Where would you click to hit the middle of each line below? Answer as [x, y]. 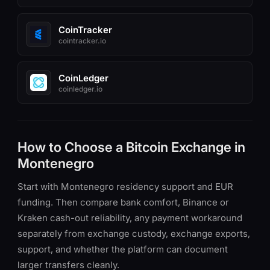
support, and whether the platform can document [123, 249]
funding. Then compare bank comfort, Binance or [123, 202]
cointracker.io [82, 40]
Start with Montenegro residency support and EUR [125, 187]
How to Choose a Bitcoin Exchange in [131, 147]
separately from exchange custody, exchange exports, [134, 234]
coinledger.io [80, 89]
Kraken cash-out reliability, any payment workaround [130, 218]
